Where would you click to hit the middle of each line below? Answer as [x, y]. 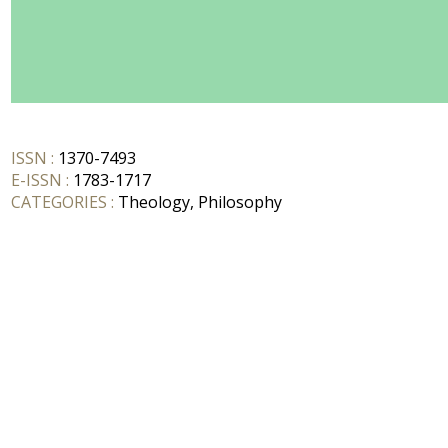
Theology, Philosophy [200, 202]
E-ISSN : [40, 180]
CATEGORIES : [64, 202]
